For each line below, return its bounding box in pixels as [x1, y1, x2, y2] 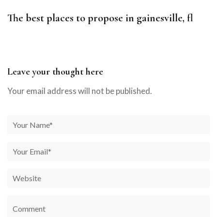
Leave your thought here [7, 65, 103, 77]
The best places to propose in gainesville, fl [7, 11, 193, 24]
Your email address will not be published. [7, 85, 152, 96]
